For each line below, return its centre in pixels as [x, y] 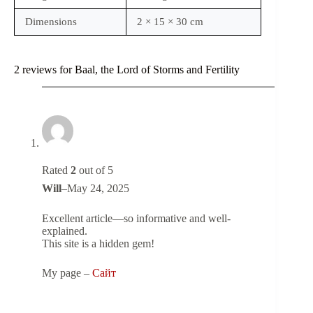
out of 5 [95, 170]
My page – [67, 272]
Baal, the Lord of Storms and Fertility [157, 70]
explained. [65, 231]
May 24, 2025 [98, 188]
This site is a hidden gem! [98, 243]
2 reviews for [44, 70]
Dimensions [51, 22]
